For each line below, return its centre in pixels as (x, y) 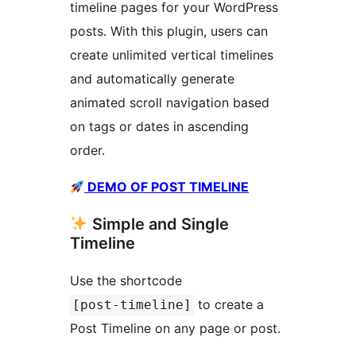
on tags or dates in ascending (159, 126)
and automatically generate (152, 78)
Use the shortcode (126, 280)
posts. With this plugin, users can (169, 31)
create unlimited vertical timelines (172, 54)
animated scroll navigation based (170, 102)
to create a (229, 304)
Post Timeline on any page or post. (175, 328)
